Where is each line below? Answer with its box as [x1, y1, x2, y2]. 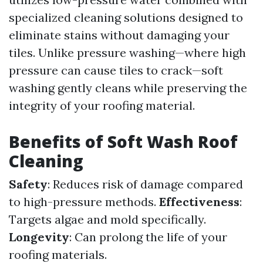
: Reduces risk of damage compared [48, 177, 243, 191]
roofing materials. [9, 247, 107, 262]
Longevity [9, 230, 69, 244]
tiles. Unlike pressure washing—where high [9, 45, 246, 60]
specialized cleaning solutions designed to [9, 10, 243, 25]
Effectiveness [159, 194, 240, 209]
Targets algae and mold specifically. [9, 212, 206, 227]
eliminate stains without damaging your [9, 28, 230, 42]
